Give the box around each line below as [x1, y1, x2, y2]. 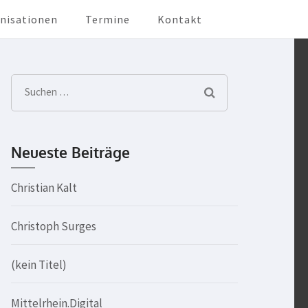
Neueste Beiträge [11, 143, 130, 162]
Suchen [24, 84, 62, 99]
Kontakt [157, 12, 202, 26]
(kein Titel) [11, 257, 67, 272]
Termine [85, 12, 130, 26]
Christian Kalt [11, 180, 77, 195]
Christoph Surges [11, 219, 96, 234]
